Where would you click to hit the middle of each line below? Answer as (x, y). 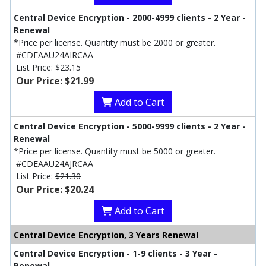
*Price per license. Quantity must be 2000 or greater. (115, 43)
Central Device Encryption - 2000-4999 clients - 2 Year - (130, 18)
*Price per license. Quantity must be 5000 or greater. (115, 151)
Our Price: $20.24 (55, 190)
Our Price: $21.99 (55, 81)
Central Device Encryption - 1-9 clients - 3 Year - (115, 254)
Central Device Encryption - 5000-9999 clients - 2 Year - (130, 126)
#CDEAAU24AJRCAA (55, 164)
